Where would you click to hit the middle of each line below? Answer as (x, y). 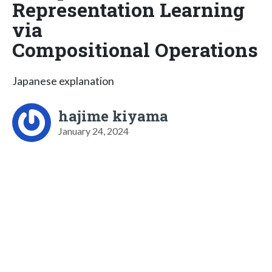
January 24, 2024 (93, 131)
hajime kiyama (113, 116)
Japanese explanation (63, 81)
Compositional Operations (135, 49)
